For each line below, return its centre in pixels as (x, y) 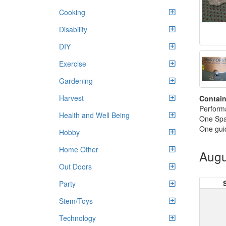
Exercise (73, 64)
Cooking (72, 12)
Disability (73, 29)
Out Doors (75, 166)
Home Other (79, 149)
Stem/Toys (76, 201)
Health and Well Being (94, 115)
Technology (77, 218)
